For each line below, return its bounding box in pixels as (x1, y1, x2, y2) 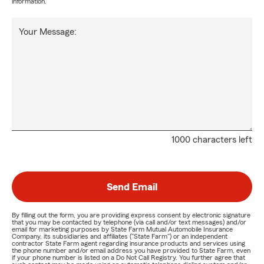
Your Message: (19, 27, 77, 37)
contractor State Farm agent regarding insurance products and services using (12, 240, 245, 247)
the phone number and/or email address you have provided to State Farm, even (12, 247, 250, 255)
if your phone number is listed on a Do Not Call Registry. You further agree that (12, 254, 245, 262)
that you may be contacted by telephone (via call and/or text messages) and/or (12, 219, 246, 226)
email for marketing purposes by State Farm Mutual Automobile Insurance (12, 226, 233, 233)
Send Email (107, 181, 157, 193)
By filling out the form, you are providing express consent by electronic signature (12, 212, 250, 219)
